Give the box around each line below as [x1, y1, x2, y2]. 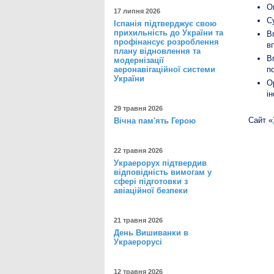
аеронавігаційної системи [114, 65, 215, 74]
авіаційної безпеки [114, 186, 188, 195]
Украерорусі [114, 237, 162, 246]
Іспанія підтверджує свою [114, 19, 217, 28]
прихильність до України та [114, 28, 223, 37]
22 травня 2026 [114, 147, 163, 154]
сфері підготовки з [114, 177, 188, 186]
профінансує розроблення [114, 37, 219, 46]
